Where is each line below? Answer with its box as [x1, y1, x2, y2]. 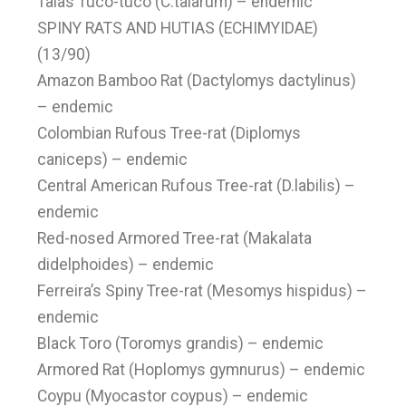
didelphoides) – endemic [37, 256, 215, 274]
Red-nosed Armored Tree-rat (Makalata [37, 229, 313, 247]
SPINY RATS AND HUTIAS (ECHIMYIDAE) [37, 19, 319, 37]
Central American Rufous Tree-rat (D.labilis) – [37, 177, 356, 195]
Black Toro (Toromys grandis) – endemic [37, 334, 324, 353]
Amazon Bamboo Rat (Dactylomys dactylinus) [37, 72, 357, 90]
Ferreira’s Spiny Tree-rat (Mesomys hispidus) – [37, 282, 368, 300]
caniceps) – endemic [37, 150, 188, 169]
